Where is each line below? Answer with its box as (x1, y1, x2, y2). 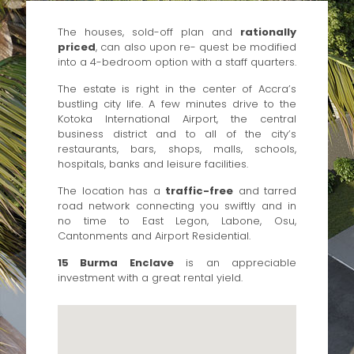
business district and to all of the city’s (58, 126, 296, 141)
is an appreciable (173, 255, 297, 270)
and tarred (233, 183, 296, 198)
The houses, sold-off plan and (58, 24, 240, 40)
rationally (240, 24, 296, 40)
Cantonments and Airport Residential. (58, 228, 250, 243)
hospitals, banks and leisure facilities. (58, 156, 248, 171)
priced (58, 40, 96, 55)
